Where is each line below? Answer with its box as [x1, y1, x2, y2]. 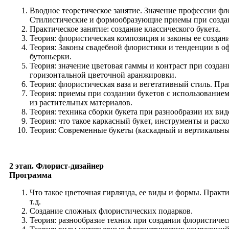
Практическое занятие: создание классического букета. [30, 25, 221, 34]
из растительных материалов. [30, 98, 132, 107]
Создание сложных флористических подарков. [30, 207, 193, 216]
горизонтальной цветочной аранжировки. [30, 71, 176, 80]
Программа [9, 171, 54, 180]
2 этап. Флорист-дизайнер [9, 162, 104, 171]
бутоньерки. [30, 52, 72, 61]
